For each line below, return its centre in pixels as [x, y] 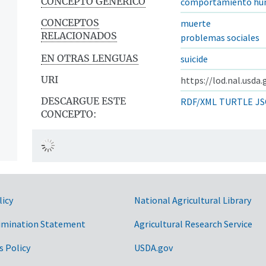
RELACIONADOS [79, 35]
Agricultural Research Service [193, 224]
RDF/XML [199, 101]
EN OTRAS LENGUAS [90, 58]
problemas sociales [220, 37]
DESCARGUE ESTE [83, 101]
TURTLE [236, 101]
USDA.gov [153, 247]
